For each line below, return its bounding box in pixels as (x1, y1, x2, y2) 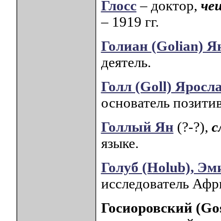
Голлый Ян (101, 119, 174, 135)
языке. (101, 135, 139, 151)
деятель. (101, 54, 151, 71)
